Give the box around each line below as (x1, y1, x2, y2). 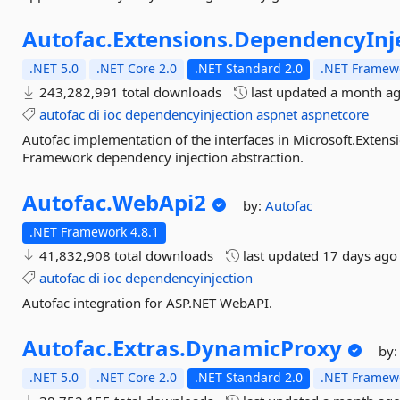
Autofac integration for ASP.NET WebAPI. (22, 294, 273, 312)
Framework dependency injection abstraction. (22, 148, 304, 166)
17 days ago (322, 246, 398, 264)
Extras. (112, 333, 187, 362)
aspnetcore (301, 105, 370, 123)
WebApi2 (112, 187, 207, 217)
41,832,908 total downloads (36, 246, 214, 264)
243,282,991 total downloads (36, 83, 222, 101)
